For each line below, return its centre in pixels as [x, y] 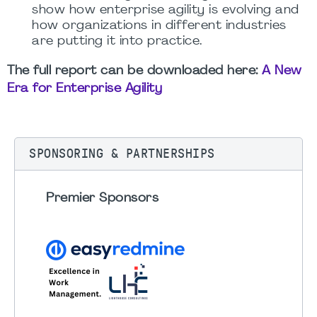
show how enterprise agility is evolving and [166, 11]
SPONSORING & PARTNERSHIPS [122, 154]
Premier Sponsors [102, 199]
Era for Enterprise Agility [85, 89]
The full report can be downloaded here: [134, 71]
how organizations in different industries [159, 26]
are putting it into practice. [117, 42]
